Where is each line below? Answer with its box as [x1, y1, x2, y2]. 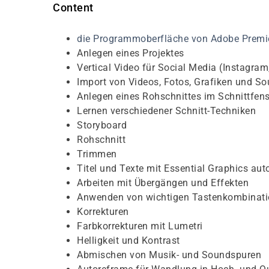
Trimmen [77, 148, 117, 160]
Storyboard [77, 119, 127, 131]
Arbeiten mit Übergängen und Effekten [77, 177, 249, 189]
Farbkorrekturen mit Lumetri [77, 220, 203, 232]
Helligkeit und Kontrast [77, 235, 180, 246]
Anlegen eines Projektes [77, 47, 184, 59]
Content [53, 1, 94, 14]
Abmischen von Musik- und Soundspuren [77, 249, 261, 261]
